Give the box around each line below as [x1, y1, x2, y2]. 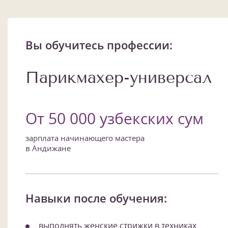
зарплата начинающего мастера [25, 132, 145, 143]
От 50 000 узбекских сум [25, 107, 204, 129]
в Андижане [25, 142, 71, 153]
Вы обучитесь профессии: [25, 37, 173, 52]
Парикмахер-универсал [25, 67, 212, 87]
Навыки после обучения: [25, 190, 167, 206]
